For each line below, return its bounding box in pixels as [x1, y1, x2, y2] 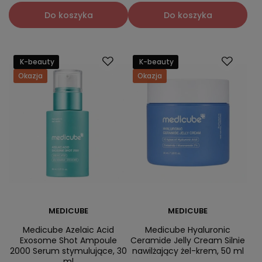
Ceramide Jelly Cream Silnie [130, 235, 245, 247]
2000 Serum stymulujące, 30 [10, 245, 127, 257]
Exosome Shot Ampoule [20, 235, 117, 247]
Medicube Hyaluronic [145, 224, 230, 236]
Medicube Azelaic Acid [23, 224, 114, 236]
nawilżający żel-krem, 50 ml [132, 245, 244, 257]
